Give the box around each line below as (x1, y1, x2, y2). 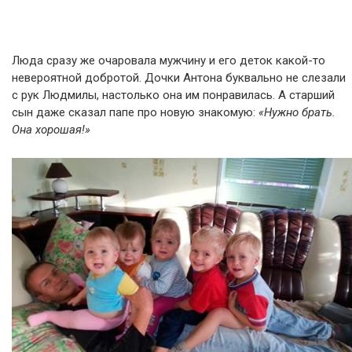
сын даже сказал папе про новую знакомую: (12, 105, 258, 120)
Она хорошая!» (12, 123, 90, 137)
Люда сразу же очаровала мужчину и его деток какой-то (12, 53, 325, 68)
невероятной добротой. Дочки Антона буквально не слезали (12, 71, 346, 86)
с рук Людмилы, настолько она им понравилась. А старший (12, 88, 335, 103)
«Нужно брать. (258, 105, 335, 120)
